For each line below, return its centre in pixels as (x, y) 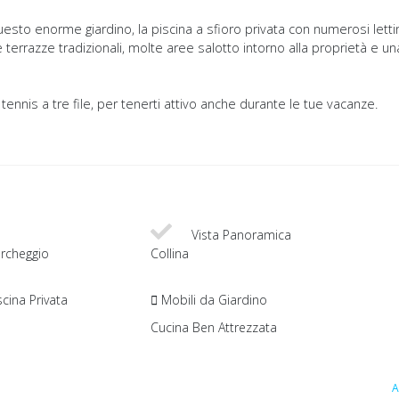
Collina (170, 254)
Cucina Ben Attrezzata (214, 328)
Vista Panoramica (240, 235)
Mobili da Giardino (212, 300)
